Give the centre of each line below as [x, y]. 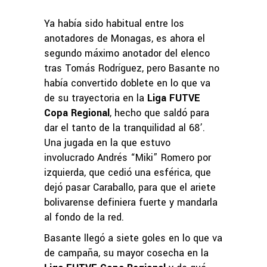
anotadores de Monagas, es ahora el [125, 38]
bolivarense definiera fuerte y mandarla [131, 202]
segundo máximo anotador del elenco [127, 53]
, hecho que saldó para [159, 113]
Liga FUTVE [174, 98]
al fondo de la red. [84, 217]
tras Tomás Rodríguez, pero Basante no [132, 68]
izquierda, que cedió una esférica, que [128, 172]
